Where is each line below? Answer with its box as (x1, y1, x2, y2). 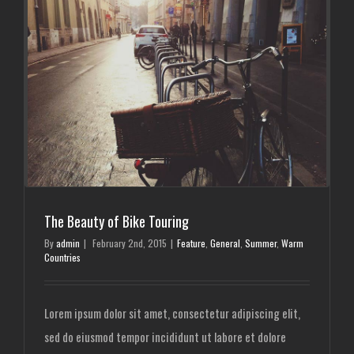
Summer (245, 235, 277, 250)
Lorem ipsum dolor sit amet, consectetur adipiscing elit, (44, 303, 300, 322)
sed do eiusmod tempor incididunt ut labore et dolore (44, 327, 286, 345)
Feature (177, 235, 205, 250)
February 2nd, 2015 (92, 235, 167, 250)
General (210, 235, 240, 250)
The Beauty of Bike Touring (44, 210, 189, 232)
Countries (44, 250, 81, 264)
